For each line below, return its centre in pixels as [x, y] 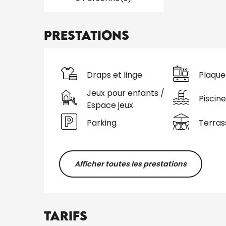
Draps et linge [115, 75]
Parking [102, 123]
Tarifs [66, 215]
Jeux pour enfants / [126, 93]
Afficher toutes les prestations [130, 164]
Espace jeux [110, 105]
